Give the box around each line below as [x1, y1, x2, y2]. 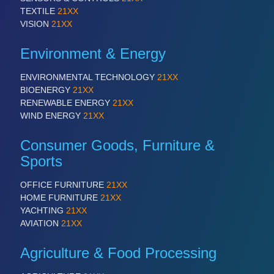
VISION [20, 18, 51, 29]
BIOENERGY [20, 84, 73, 95]
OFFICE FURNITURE [20, 179, 106, 190]
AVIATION [20, 218, 61, 228]
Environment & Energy [20, 45, 166, 62]
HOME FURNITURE [20, 192, 100, 202]
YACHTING [20, 205, 66, 215]
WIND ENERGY [20, 110, 83, 120]
